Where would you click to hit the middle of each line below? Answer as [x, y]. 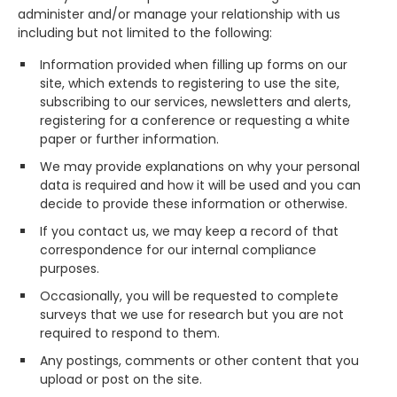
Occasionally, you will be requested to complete [189, 296]
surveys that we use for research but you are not [192, 314]
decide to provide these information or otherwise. [194, 203]
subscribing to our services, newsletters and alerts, [195, 101]
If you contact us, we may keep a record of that [189, 231]
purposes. [70, 268]
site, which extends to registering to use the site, [190, 83]
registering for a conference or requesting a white [195, 120]
